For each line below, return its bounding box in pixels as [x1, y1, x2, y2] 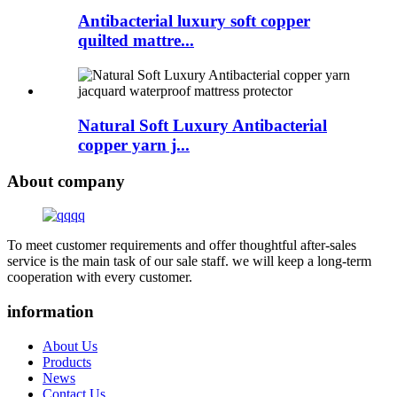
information [7, 301, 94, 321]
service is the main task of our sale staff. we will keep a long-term [7, 253, 371, 269]
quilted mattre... [78, 31, 194, 51]
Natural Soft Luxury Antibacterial [78, 115, 327, 135]
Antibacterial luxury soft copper [78, 12, 310, 31]
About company [7, 171, 125, 191]
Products [43, 354, 91, 370]
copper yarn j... [78, 135, 190, 154]
